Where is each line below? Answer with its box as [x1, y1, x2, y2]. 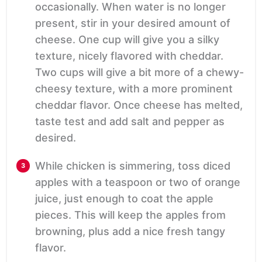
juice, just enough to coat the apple [35, 192, 213, 205]
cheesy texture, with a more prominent [35, 82, 233, 95]
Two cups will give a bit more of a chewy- [35, 66, 244, 79]
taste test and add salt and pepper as [35, 115, 225, 128]
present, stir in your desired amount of [35, 17, 230, 30]
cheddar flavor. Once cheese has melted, [35, 99, 243, 112]
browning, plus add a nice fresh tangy [35, 225, 225, 238]
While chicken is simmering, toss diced [35, 160, 230, 173]
